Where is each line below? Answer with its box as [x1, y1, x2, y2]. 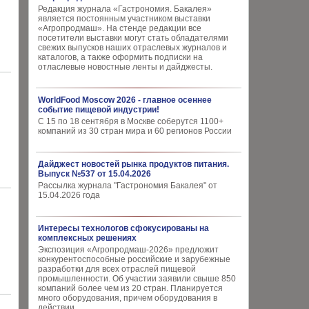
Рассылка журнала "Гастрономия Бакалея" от [38, 181, 217, 190]
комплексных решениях [38, 233, 137, 243]
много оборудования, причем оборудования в [38, 293, 217, 303]
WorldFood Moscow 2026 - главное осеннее [38, 95, 212, 105]
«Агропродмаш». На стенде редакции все [38, 23, 201, 33]
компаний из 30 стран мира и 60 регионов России [38, 126, 232, 136]
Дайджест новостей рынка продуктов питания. [38, 159, 229, 169]
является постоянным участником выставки [38, 14, 210, 23]
